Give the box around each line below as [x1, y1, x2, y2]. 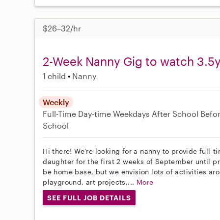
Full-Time [43, 109, 79, 118]
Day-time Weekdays [78, 109, 150, 118]
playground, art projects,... [43, 177, 137, 186]
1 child [43, 71, 66, 81]
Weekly [43, 97, 70, 107]
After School [152, 109, 199, 118]
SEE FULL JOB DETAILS [47, 193, 131, 202]
